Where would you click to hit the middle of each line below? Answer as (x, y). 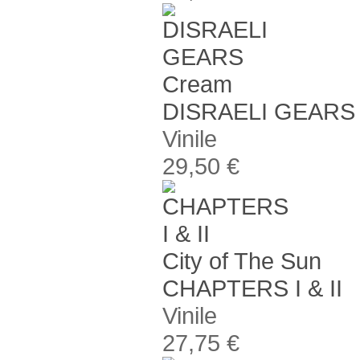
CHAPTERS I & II (252, 288)
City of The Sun (242, 260)
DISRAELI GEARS (259, 111)
